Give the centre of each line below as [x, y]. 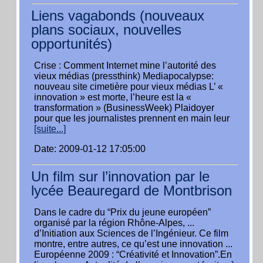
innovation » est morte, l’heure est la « [113, 97]
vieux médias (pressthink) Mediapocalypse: [124, 76]
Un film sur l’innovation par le [120, 176]
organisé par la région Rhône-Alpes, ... [114, 223]
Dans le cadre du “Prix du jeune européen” [122, 212]
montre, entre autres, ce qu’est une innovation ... [133, 244]
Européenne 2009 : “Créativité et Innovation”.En [133, 254]
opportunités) [72, 44]
